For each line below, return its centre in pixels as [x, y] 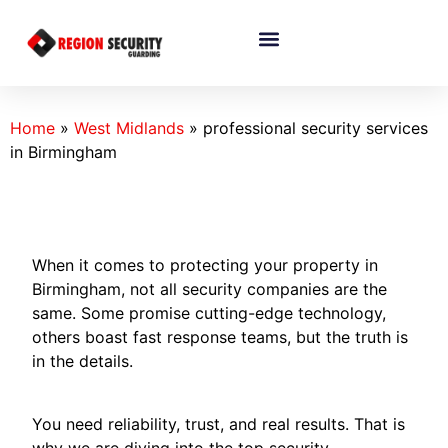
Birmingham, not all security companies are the [210, 289]
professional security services [315, 128]
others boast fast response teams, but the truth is [220, 337]
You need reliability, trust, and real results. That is [219, 423]
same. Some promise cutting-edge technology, [209, 313]
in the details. [85, 361]
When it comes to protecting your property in [205, 265]
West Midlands [129, 128]
